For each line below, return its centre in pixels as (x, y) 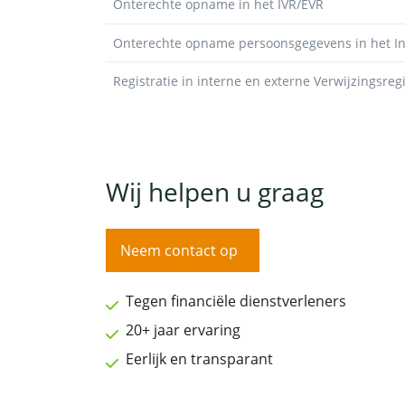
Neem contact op (179, 250)
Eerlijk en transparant (199, 358)
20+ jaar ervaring (183, 330)
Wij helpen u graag (215, 191)
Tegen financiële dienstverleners (236, 301)
